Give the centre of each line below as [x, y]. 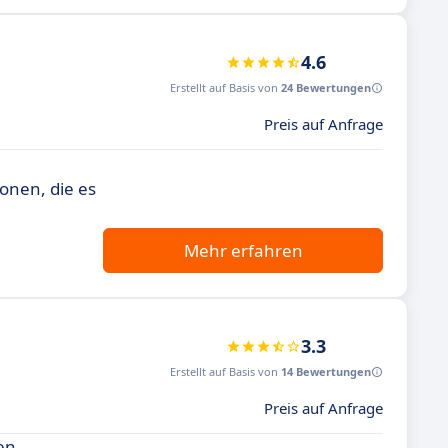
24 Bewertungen [326, 87]
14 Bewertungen [326, 371]
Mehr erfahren [243, 250]
